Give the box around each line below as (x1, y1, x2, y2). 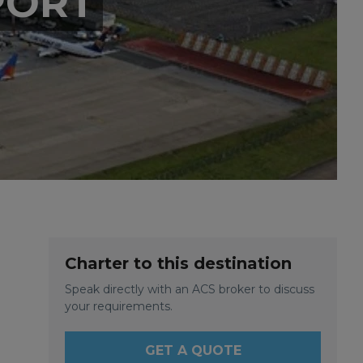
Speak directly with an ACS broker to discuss (65, 282, 314, 297)
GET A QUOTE (144, 343, 241, 358)
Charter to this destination (65, 254, 292, 273)
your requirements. (65, 299, 173, 314)
